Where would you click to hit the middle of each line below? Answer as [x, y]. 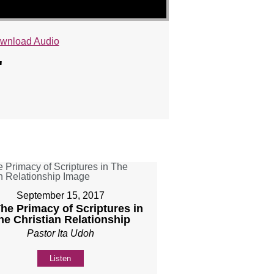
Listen [61, 258]
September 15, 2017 [60, 195]
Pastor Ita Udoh [60, 233]
